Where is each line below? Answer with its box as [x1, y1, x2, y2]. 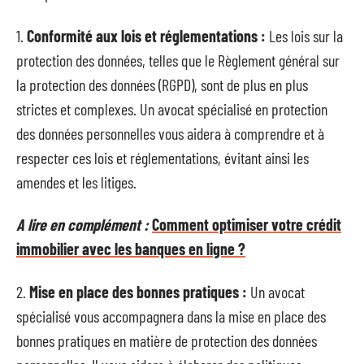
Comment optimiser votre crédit [152, 214, 341, 234]
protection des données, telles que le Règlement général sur [16, 50, 340, 70]
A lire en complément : [16, 214, 149, 234]
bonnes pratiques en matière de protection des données [16, 330, 317, 350]
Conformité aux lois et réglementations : [27, 25, 266, 45]
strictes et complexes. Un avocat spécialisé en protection [16, 98, 327, 119]
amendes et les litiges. [16, 171, 136, 192]
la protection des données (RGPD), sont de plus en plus [16, 74, 308, 94]
